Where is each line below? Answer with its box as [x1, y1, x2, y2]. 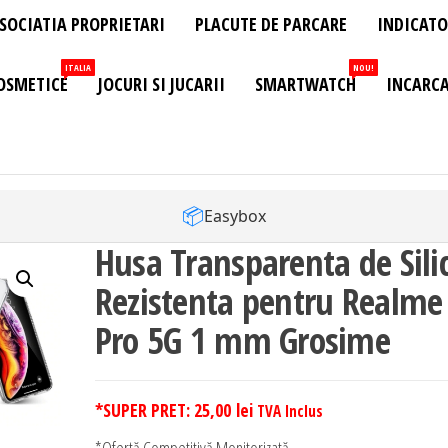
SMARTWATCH [255, 72, 356, 97]
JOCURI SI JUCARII [98, 72, 225, 97]
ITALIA [65, 61, 91, 75]
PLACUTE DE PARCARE [195, 12, 347, 37]
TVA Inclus [256, 401, 323, 422]
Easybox [203, 204, 266, 227]
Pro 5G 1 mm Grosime [94, 316, 391, 366]
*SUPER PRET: [94, 398, 194, 423]
